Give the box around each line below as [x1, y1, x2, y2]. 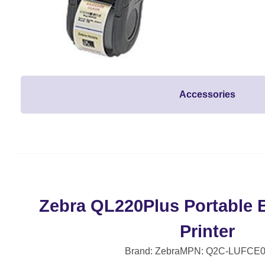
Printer [180, 222, 235, 241]
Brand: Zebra [125, 246, 180, 257]
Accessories [179, 89, 235, 100]
